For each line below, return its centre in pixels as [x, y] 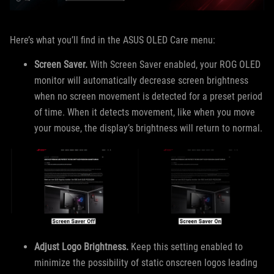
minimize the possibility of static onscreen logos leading [146, 262]
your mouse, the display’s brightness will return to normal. [148, 128]
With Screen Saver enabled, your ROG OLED [174, 65]
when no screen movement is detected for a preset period [148, 97]
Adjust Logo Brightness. [81, 246]
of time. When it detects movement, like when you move [145, 113]
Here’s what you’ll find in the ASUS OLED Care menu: [114, 40]
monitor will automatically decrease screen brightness [141, 81]
